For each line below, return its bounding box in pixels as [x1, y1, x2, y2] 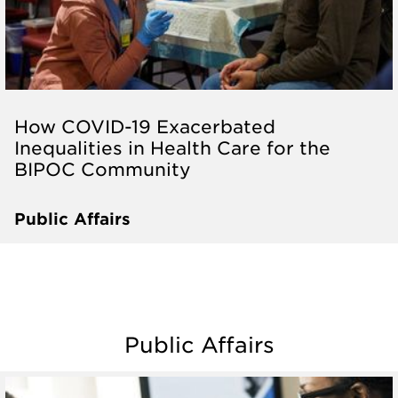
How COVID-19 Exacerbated [14, 115, 275, 137]
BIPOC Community [14, 157, 191, 179]
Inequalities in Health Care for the [14, 136, 330, 158]
